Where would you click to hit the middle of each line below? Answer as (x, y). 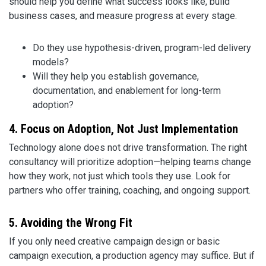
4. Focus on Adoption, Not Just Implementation (123, 129)
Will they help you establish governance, (116, 77)
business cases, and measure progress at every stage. (123, 16)
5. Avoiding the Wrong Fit (71, 223)
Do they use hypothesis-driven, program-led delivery (142, 48)
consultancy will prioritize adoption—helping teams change (130, 162)
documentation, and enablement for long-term (127, 91)
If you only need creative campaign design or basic (114, 242)
